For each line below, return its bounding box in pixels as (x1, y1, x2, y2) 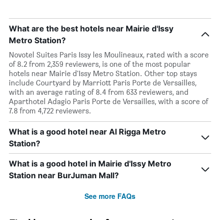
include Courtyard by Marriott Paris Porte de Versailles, (9, 78, 196, 88)
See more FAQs (84, 191, 136, 201)
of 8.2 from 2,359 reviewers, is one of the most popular (9, 59, 191, 69)
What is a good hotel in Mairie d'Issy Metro (9, 159, 171, 169)
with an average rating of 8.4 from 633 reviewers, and (9, 87, 189, 97)
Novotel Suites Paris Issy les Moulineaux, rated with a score (9, 50, 209, 60)
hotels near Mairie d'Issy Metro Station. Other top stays (9, 69, 197, 79)
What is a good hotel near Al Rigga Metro (9, 127, 166, 137)
